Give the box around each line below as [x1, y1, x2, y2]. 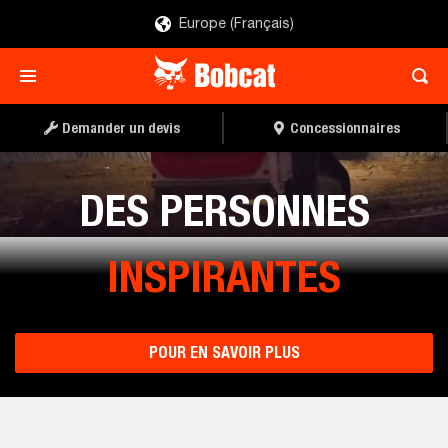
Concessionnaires [290, 119, 400, 136]
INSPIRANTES [107, 250, 341, 302]
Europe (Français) [178, 16, 294, 31]
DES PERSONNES [78, 184, 370, 236]
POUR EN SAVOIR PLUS [148, 343, 300, 362]
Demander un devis [62, 119, 180, 136]
